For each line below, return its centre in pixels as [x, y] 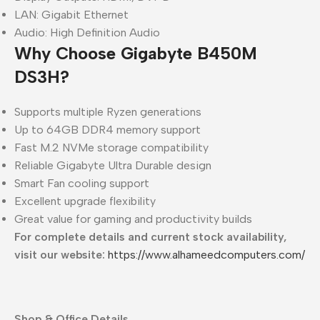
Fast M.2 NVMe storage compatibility [111, 147]
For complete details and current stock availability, [151, 236]
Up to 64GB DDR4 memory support [107, 129]
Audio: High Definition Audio [87, 32]
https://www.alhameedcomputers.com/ [205, 254]
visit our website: [60, 254]
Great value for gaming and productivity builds [133, 219]
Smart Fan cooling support [82, 183]
